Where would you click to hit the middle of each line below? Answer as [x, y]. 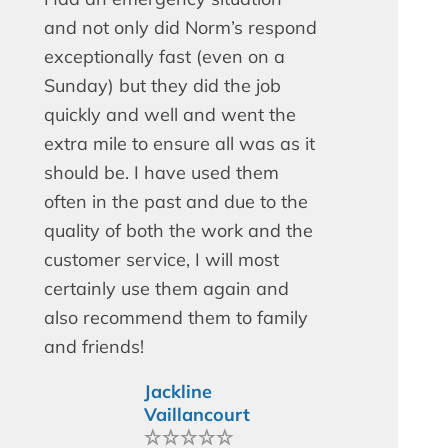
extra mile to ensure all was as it [179, 143]
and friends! [94, 346]
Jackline [178, 391]
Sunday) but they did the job [162, 85]
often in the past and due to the [176, 201]
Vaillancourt [197, 414]
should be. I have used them [161, 172]
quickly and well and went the [170, 114]
